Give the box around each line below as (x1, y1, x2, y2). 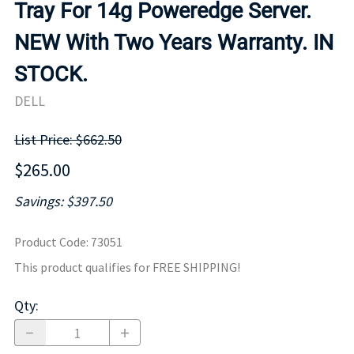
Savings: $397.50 (14, 192, 112, 211)
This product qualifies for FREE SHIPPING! (14, 260, 240, 276)
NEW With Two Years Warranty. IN (14, 29, 333, 55)
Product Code (14, 235, 86, 250)
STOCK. (14, 61, 88, 87)
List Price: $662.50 (14, 130, 122, 149)
